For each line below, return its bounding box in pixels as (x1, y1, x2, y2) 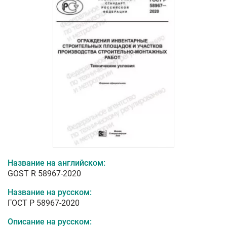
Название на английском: (8, 158, 105, 168)
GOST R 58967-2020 (8, 169, 81, 179)
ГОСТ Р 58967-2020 (8, 198, 80, 208)
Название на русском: (8, 187, 92, 198)
